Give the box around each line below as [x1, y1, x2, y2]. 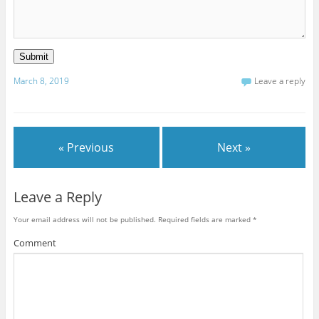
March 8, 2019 [13, 75, 69, 88]
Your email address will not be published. [13, 214, 156, 224]
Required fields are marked [155, 214, 253, 224]
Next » [217, 140, 251, 156]
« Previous [58, 140, 115, 156]
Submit [19, 51, 48, 62]
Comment [13, 236, 56, 249]
